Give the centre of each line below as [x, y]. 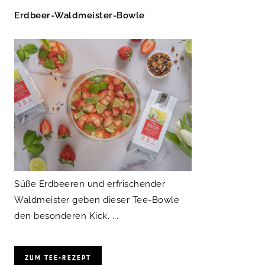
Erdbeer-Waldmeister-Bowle [80, 15]
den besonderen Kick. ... [66, 216]
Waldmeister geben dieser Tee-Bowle [97, 200]
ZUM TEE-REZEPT [58, 257]
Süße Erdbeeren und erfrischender [90, 184]
